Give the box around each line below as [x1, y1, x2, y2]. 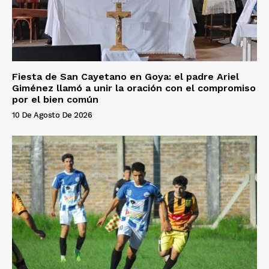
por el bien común [12, 93, 98, 105]
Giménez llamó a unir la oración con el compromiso [12, 82, 256, 94]
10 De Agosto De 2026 [12, 110, 92, 119]
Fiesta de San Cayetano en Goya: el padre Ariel [12, 70, 239, 82]
